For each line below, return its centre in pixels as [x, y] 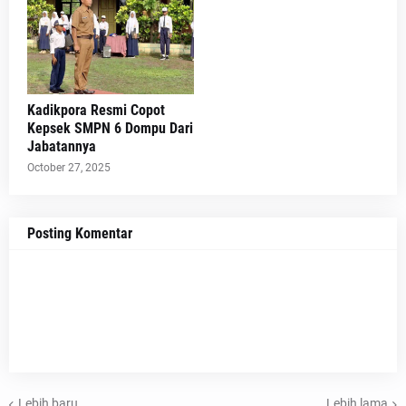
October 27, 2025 [69, 167]
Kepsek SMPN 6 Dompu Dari [110, 128]
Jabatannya [62, 146]
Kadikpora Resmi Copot [96, 110]
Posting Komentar [80, 233]
